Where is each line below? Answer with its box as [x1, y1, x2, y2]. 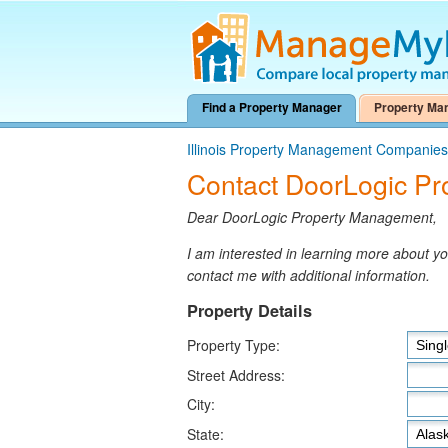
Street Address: [187, 365, 285, 386]
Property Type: [187, 335, 280, 356]
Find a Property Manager [202, 98, 342, 116]
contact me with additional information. [187, 265, 430, 286]
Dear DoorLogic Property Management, [187, 207, 437, 228]
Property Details [187, 299, 312, 323]
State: [187, 424, 224, 445]
